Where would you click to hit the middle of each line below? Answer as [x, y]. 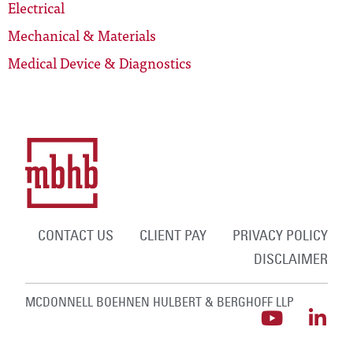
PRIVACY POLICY [280, 236]
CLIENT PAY [173, 236]
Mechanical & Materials [82, 35]
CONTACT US [75, 236]
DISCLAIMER [290, 259]
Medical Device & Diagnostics [100, 63]
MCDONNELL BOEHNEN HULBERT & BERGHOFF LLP [160, 302]
